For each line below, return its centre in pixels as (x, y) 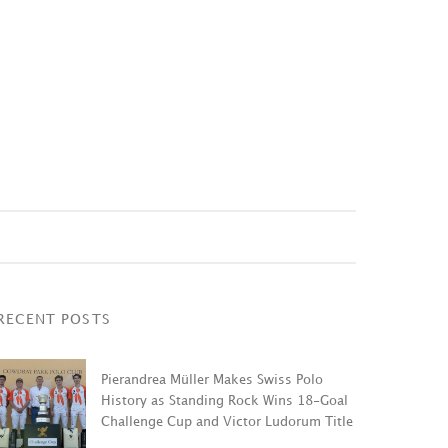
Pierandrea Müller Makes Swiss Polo (212, 379)
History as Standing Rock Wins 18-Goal (224, 400)
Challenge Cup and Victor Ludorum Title (227, 421)
